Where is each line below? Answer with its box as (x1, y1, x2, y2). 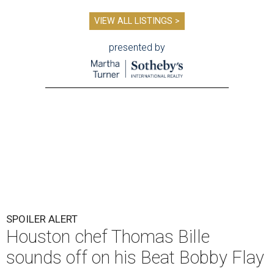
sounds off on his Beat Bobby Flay (6, 247, 264, 268)
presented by (109, 41, 165, 53)
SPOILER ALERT (6, 213, 78, 226)
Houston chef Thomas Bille (6, 226, 210, 248)
